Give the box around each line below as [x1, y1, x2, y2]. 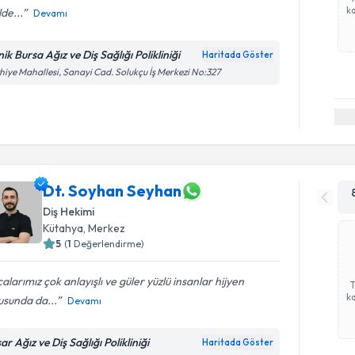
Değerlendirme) [74, 237, 145, 250]
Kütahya [43, 220, 84, 235]
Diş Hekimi [43, 204, 95, 219]
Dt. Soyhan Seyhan [43, 181, 182, 200]
